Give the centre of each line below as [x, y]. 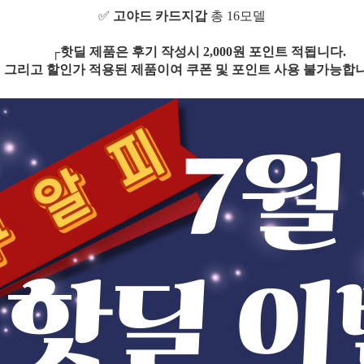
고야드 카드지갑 [160, 15]
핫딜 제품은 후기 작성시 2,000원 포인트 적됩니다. [203, 51]
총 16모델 [236, 15]
